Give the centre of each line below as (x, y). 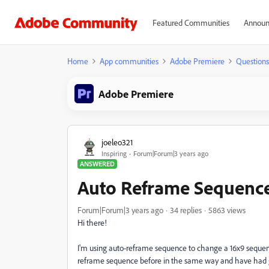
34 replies (186, 210)
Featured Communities (191, 23)
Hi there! (93, 222)
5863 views (227, 210)
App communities (129, 61)
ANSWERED (97, 164)
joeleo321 (117, 142)
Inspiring (114, 153)
